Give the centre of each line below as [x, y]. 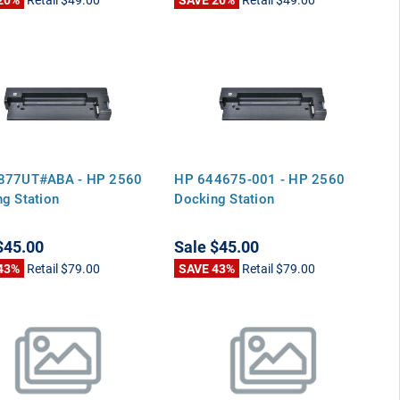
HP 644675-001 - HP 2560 [260, 178]
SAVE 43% [207, 268]
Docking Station [225, 198]
